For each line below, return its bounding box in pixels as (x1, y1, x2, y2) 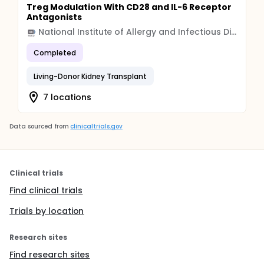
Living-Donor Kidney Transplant (34, 71, 147, 81)
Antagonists (27, 11, 82, 23)
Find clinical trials (9, 184, 83, 196)
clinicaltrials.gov (70, 122, 123, 131)
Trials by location (9, 205, 84, 217)
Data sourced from (9, 122, 69, 131)
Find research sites (9, 249, 90, 260)
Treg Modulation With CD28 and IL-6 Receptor (27, 1, 232, 13)
